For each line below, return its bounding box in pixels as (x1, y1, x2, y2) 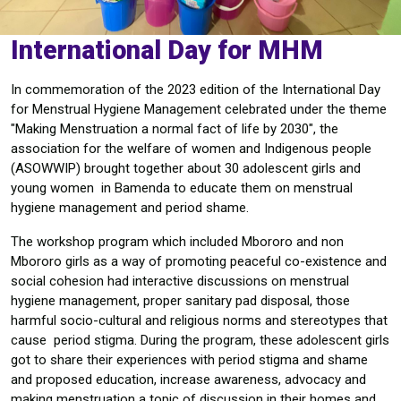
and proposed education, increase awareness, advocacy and (11, 371, 366, 388)
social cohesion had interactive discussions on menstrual (11, 273, 349, 289)
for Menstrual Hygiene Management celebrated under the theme (11, 101, 387, 117)
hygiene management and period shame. (11, 200, 249, 216)
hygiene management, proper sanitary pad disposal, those (11, 293, 350, 309)
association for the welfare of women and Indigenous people (11, 141, 371, 157)
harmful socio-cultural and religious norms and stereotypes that (11, 312, 388, 328)
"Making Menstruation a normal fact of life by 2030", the (11, 121, 338, 137)
